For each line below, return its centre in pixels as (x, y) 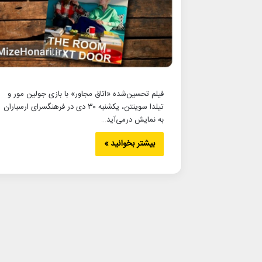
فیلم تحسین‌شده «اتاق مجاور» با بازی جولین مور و (86, 94)
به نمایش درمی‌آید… (132, 120)
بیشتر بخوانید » (130, 144)
